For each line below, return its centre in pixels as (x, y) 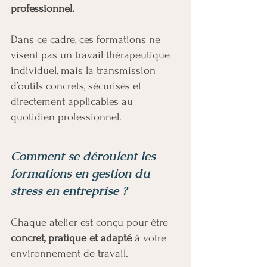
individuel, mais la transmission (83, 71)
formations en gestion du (80, 173)
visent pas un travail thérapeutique (90, 55)
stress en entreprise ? (69, 190)
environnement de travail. (69, 254)
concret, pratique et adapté (71, 238)
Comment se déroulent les (83, 156)
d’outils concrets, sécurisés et (76, 86)
